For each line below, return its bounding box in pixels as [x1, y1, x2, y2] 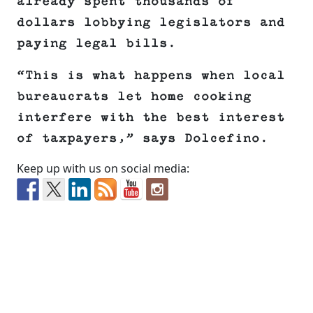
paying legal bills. [17, 36, 176, 51]
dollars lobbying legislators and [17, 15, 285, 30]
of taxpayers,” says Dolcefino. [17, 131, 268, 146]
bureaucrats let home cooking [17, 89, 252, 104]
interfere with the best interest [17, 110, 285, 125]
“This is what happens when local [17, 68, 285, 83]
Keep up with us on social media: [17, 161, 189, 177]
